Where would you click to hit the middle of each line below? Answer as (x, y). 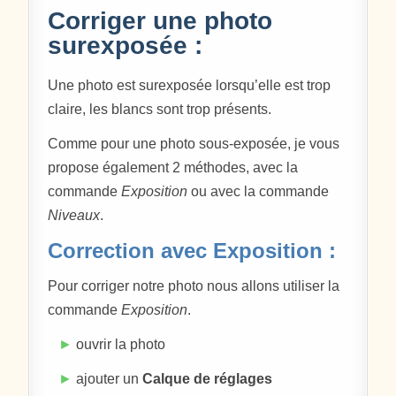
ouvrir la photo (119, 345)
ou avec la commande (259, 192)
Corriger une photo (160, 21)
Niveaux (74, 216)
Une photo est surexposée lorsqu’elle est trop (190, 86)
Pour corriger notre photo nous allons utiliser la (194, 286)
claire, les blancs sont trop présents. (160, 110)
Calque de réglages (208, 379)
